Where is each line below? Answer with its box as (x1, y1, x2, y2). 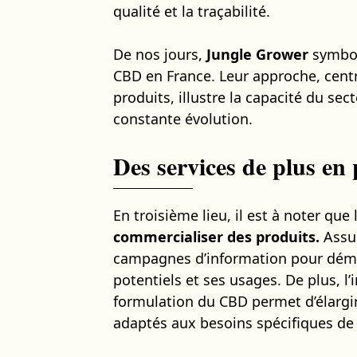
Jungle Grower (206, 44, 308, 64)
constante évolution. (113, 108, 253, 128)
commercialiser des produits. (113, 226, 320, 246)
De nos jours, (113, 44, 206, 64)
